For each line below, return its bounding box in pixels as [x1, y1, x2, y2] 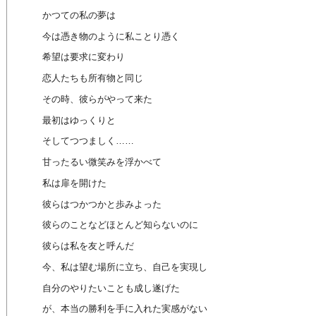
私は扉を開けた [42, 177, 107, 188]
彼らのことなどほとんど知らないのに [42, 219, 198, 231]
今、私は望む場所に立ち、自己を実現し [42, 261, 207, 272]
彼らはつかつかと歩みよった [42, 198, 162, 209]
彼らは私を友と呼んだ [42, 241, 134, 251]
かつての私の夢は [42, 9, 116, 20]
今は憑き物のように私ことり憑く [42, 30, 180, 42]
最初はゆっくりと [42, 114, 116, 126]
